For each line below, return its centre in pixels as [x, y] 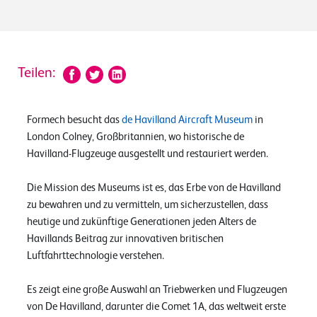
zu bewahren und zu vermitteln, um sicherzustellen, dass [148, 204]
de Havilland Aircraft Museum [187, 120]
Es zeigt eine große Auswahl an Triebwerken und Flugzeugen [157, 289]
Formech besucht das [74, 120]
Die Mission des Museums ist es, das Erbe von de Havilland [154, 188]
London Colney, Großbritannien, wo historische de [136, 137]
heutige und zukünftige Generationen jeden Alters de [142, 221]
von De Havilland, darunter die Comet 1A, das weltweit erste [156, 306]
